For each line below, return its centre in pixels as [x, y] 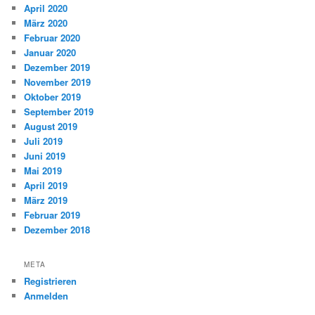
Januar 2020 [50, 52]
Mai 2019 [43, 170]
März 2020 [46, 22]
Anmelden [46, 295]
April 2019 [46, 185]
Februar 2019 [52, 214]
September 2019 [59, 111]
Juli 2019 [44, 141]
